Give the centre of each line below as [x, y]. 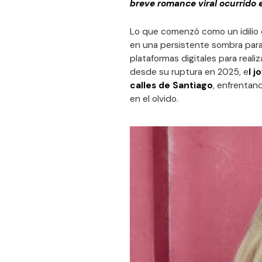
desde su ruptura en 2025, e [189, 72]
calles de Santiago [171, 86]
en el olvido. [154, 99]
